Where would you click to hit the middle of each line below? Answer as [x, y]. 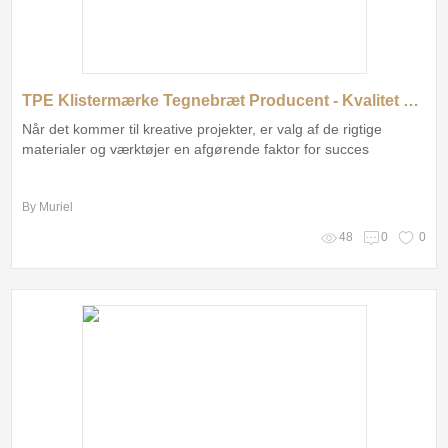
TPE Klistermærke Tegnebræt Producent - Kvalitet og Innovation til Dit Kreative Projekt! [411, 100]
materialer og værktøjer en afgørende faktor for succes [196, 148]
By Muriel [48, 206]
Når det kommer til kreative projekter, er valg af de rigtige [202, 128]
